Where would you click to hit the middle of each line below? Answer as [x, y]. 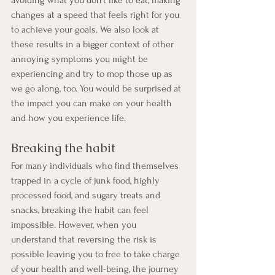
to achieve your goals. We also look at [86, 30]
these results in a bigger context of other [94, 45]
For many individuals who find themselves [96, 166]
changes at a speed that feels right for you [96, 15]
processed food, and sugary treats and [87, 196]
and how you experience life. [68, 118]
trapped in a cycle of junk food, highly [87, 181]
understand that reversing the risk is [85, 240]
